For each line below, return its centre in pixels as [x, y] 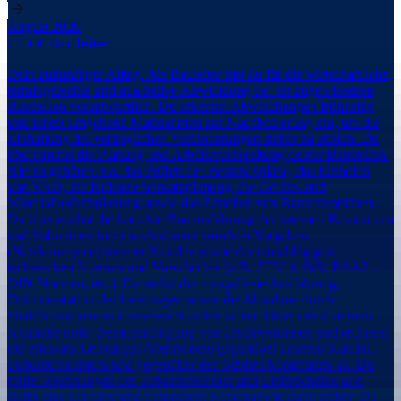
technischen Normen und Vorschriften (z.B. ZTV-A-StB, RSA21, [193, 267]
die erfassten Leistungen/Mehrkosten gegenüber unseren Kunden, [192, 347]
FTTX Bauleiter [60, 43]
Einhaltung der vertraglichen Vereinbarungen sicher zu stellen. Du [193, 138]
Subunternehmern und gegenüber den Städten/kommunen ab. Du [191, 363]
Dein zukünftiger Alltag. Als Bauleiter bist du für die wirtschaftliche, [200, 73]
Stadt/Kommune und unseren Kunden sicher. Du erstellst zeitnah [189, 315]
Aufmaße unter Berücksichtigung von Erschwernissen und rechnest [197, 331]
